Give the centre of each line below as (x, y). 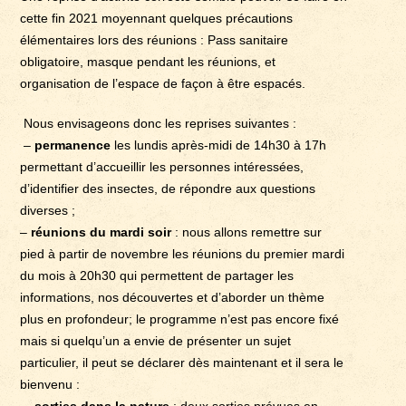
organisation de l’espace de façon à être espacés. (163, 83)
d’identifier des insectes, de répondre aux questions (168, 188)
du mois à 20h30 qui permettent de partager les (157, 275)
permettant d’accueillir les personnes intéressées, (162, 166)
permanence (73, 145)
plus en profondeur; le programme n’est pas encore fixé (180, 319)
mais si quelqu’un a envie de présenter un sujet (156, 340)
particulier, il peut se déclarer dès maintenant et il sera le (182, 362)
